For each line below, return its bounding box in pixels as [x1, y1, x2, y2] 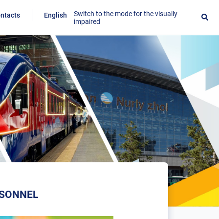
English [44, 11, 67, 19]
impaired [74, 18, 101, 25]
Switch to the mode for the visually [74, 10, 178, 18]
